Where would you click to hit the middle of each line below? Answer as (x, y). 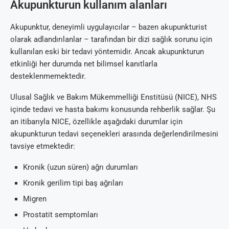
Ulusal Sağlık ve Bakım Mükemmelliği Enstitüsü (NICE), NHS (113, 97)
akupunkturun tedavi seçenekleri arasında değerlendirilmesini (114, 134)
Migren (35, 199)
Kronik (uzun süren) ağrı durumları (81, 167)
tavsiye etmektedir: (43, 146)
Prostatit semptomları (61, 214)
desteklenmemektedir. (48, 76)
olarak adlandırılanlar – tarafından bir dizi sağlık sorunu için (111, 39)
